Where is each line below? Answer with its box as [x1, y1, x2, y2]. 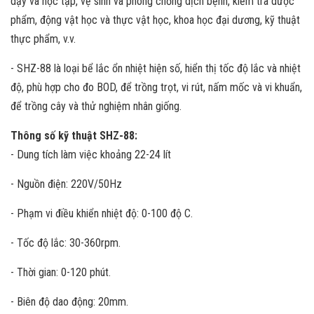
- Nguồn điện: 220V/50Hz [11, 177, 122, 191]
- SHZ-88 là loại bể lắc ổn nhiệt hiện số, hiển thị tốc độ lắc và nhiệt [11, 62, 301, 75]
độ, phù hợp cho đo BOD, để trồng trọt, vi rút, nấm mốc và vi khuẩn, [11, 81, 302, 94]
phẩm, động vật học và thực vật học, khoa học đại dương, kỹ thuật [11, 13, 300, 27]
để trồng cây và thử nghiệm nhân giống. [11, 100, 182, 113]
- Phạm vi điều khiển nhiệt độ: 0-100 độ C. [11, 207, 193, 220]
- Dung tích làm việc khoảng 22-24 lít [11, 148, 171, 161]
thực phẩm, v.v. [11, 32, 76, 46]
